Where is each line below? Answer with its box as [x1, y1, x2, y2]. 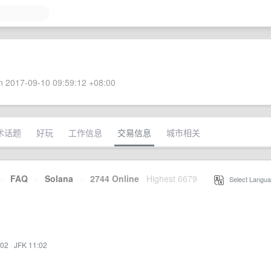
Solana [45, 172, 73, 184]
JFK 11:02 [14, 240, 47, 250]
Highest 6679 [146, 172, 197, 184]
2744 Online [83, 172, 139, 184]
